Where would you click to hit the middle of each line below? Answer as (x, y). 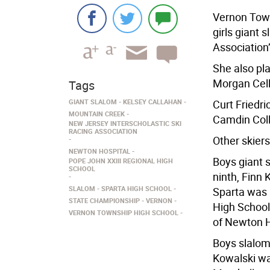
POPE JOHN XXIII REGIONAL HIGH (121, 161)
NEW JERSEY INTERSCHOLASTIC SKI (125, 123)
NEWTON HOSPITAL (99, 151)
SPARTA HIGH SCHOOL (137, 188)
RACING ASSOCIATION (103, 131)
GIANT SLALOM (93, 102)
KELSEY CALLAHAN (152, 102)
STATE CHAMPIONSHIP (104, 200)
